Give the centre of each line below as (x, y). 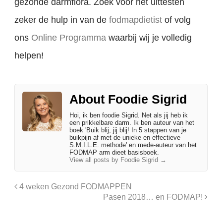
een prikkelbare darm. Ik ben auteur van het (132, 122)
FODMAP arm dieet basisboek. (114, 152)
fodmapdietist (136, 20)
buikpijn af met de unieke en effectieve (125, 137)
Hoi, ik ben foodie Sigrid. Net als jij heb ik (129, 115)
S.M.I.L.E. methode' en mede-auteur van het (133, 145)
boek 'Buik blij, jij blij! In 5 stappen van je (128, 130)
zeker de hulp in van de (62, 20)
